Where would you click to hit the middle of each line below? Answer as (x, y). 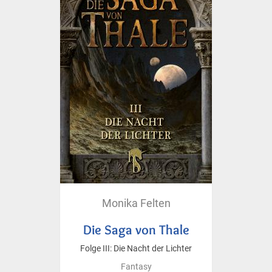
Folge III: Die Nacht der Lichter (136, 248)
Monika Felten (136, 203)
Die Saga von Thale (136, 229)
